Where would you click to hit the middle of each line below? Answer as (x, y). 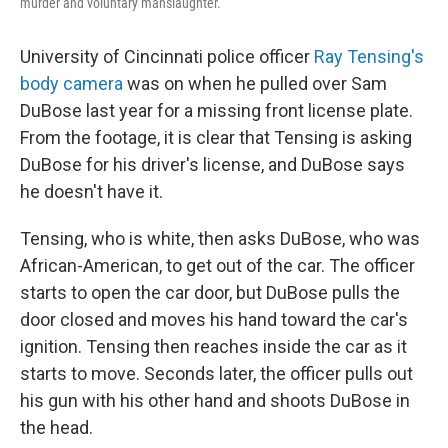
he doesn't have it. (91, 191)
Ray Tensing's (369, 56)
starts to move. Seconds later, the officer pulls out (216, 373)
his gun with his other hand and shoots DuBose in (215, 400)
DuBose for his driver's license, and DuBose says (212, 164)
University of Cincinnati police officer (167, 56)
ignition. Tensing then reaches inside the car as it (213, 346)
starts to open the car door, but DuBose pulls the (210, 292)
